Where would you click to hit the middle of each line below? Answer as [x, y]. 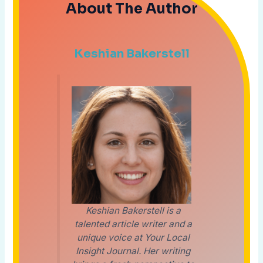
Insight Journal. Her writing [133, 251]
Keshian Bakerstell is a [133, 211]
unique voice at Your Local [133, 238]
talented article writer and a [133, 224]
